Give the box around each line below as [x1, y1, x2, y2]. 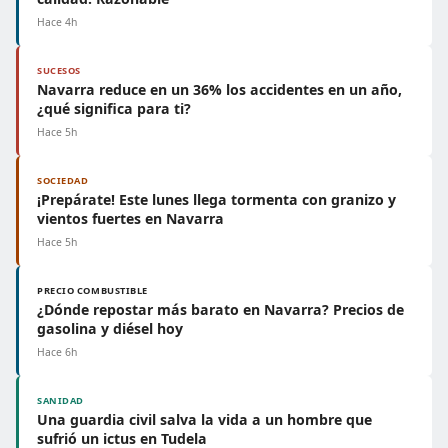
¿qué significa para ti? [37, 99, 191, 118]
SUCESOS [37, 64, 81, 77]
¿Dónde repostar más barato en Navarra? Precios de [37, 300, 404, 319]
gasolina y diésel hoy [37, 319, 183, 338]
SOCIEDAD [37, 174, 89, 187]
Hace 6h [37, 345, 77, 359]
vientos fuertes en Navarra [37, 209, 224, 228]
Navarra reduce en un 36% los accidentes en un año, [37, 80, 402, 99]
